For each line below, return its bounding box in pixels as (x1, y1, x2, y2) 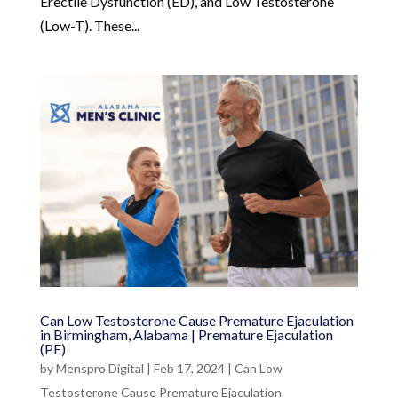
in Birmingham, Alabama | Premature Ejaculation (39, 325, 333, 343)
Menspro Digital (55, 360, 144, 376)
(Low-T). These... (39, 16, 139, 34)
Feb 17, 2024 (153, 360, 225, 376)
